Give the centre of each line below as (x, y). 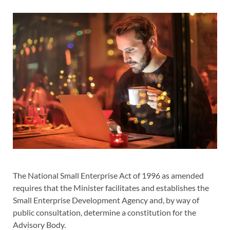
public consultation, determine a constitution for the (104, 213)
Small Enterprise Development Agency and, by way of (106, 200)
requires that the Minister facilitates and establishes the (111, 188)
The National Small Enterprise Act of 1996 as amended (108, 176)
